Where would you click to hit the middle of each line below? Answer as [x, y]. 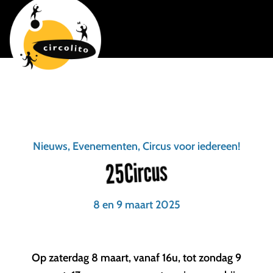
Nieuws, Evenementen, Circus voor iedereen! [136, 146]
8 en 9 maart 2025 [136, 205]
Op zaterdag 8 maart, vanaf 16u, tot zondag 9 [136, 258]
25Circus [136, 172]
